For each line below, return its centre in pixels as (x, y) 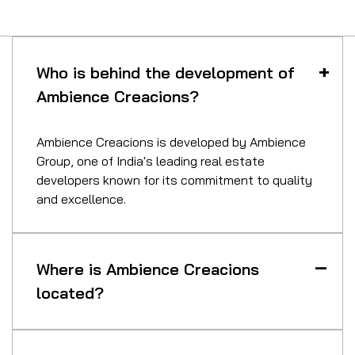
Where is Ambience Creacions (148, 269)
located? (70, 293)
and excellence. (81, 199)
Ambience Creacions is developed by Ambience (171, 142)
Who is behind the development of (166, 73)
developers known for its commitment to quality (174, 180)
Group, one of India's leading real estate (151, 161)
